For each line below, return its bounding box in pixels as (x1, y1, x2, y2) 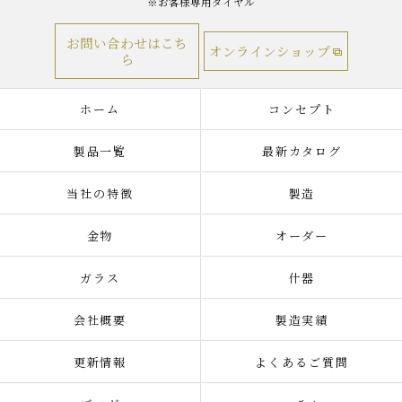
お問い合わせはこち (66, 33, 188, 52)
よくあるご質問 (255, 354, 349, 371)
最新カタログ (261, 143, 343, 160)
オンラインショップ (208, 41, 330, 60)
